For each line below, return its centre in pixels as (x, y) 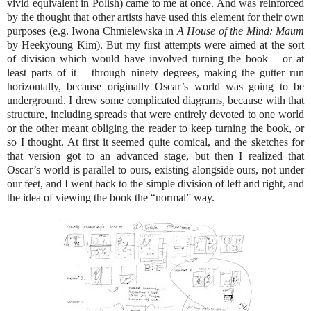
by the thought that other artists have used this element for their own (155, 17)
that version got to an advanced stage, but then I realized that (155, 155)
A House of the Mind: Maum (240, 31)
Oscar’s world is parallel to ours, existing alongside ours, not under (155, 169)
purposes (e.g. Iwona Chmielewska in (92, 31)
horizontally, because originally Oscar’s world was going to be (155, 86)
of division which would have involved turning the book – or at (155, 58)
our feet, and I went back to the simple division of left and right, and (155, 183)
